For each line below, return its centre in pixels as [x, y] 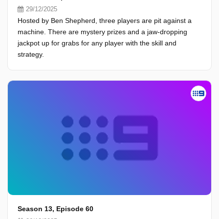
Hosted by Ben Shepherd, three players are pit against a [105, 21]
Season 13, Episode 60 [55, 209]
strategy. [31, 54]
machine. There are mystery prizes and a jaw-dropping [102, 32]
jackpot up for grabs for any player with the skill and [97, 43]
